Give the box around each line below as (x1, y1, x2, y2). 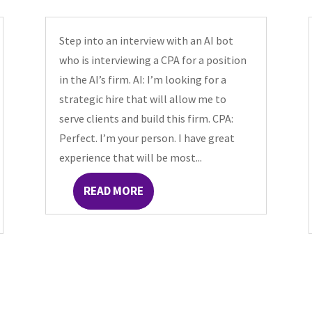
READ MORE (83, 182, 143, 198)
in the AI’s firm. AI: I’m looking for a (58, 72, 226, 86)
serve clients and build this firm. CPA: (58, 111, 233, 125)
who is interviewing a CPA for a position (58, 52, 247, 67)
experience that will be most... (58, 150, 202, 164)
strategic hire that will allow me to (58, 91, 226, 106)
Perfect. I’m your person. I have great (58, 130, 235, 145)
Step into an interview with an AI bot (58, 33, 233, 47)
